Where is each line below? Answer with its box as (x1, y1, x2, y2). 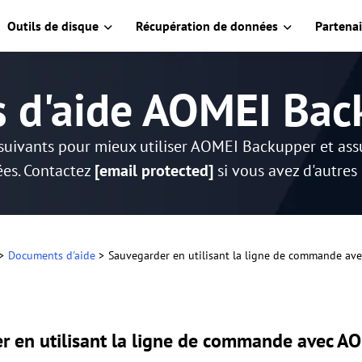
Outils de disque (7, 18, 99, 34)
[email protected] (94, 160, 213, 181)
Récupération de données (136, 18, 278, 34)
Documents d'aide (8, 248, 95, 263)
